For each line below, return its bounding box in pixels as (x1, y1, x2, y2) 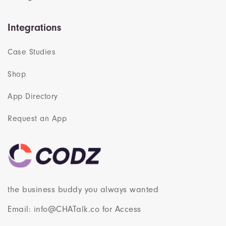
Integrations (8, 22, 61, 34)
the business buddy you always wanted (8, 185, 158, 195)
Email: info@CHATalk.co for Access (8, 204, 141, 214)
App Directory (8, 92, 58, 101)
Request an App (8, 114, 67, 124)
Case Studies (8, 47, 55, 57)
